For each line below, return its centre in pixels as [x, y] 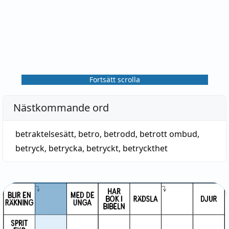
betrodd [120, 134]
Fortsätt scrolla [114, 79]
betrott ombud [168, 134]
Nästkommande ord [61, 108]
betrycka [65, 148]
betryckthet [145, 148]
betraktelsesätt [45, 134]
